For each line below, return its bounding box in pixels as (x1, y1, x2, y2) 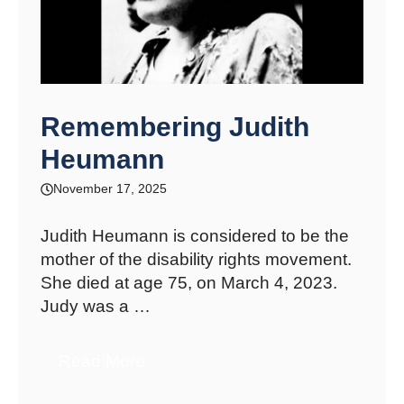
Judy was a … (41, 297, 151, 317)
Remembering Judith (41, 112, 309, 142)
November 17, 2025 (53, 181, 167, 197)
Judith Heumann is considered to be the (41, 226, 349, 246)
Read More (59, 352, 145, 372)
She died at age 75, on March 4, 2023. (41, 273, 337, 293)
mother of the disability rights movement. (41, 250, 352, 270)
